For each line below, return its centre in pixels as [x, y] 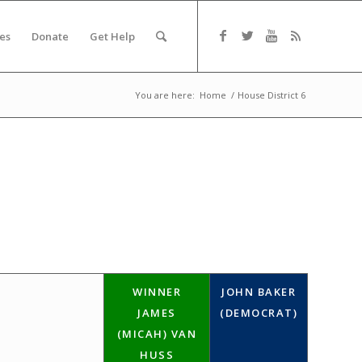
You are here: [165, 95]
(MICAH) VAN [157, 334]
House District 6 [271, 95]
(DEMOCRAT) [259, 313]
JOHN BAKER [259, 292]
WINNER [157, 292]
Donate [50, 36]
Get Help [112, 36]
